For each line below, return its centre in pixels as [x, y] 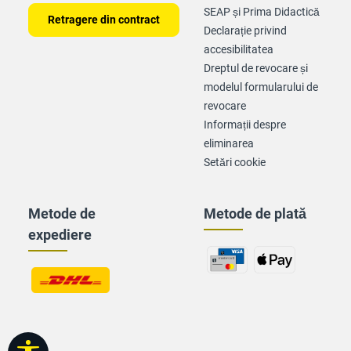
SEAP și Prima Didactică [262, 12]
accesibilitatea [239, 49]
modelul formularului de [261, 87]
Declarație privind [245, 31]
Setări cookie [235, 162]
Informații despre [245, 125]
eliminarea [229, 143]
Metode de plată [255, 213]
